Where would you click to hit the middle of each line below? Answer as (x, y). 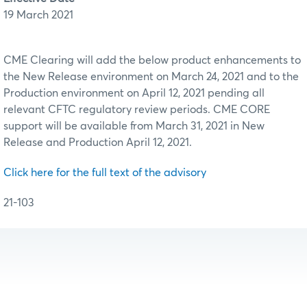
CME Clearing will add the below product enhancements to (152, 60)
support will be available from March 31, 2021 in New (134, 126)
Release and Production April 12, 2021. (98, 142)
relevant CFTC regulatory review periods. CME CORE (137, 109)
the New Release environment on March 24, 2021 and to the (151, 76)
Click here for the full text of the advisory (105, 172)
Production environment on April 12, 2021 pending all (134, 93)
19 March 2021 (38, 15)
